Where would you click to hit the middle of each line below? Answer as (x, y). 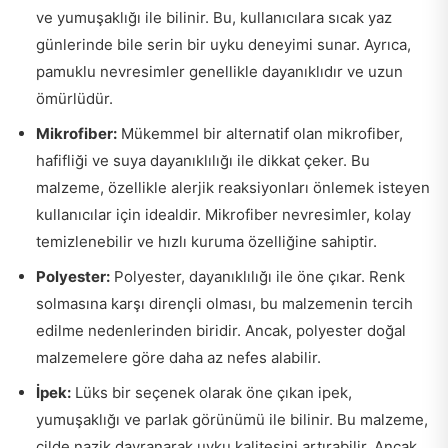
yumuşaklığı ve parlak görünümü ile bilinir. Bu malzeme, (232, 419)
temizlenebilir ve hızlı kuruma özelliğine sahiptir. (206, 241)
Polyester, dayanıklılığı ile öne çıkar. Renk (257, 276)
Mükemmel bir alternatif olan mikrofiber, (260, 133)
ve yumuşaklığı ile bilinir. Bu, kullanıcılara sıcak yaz (214, 17)
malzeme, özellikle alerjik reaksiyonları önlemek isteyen (233, 187)
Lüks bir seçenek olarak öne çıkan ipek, (211, 392)
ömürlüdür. (74, 98)
